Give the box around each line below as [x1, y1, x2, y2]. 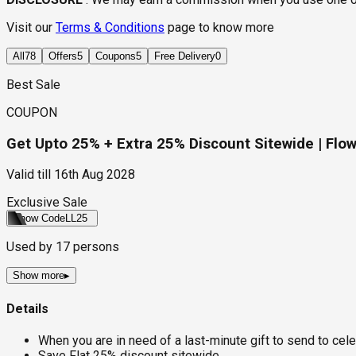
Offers [48, 50, 77, 62]
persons [70, 239, 119, 255]
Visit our [6, 20, 56, 35]
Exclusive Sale [6, 195, 87, 211]
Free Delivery [154, 50, 215, 62]
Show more [13, 269, 64, 282]
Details [6, 300, 48, 316]
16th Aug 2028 [54, 167, 135, 183]
